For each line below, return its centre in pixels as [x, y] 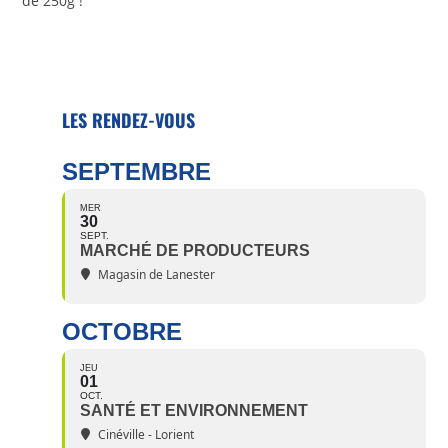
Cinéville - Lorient [146, 435]
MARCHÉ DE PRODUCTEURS [195, 251]
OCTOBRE [122, 332]
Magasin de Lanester [157, 275]
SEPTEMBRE [137, 172]
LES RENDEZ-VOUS [129, 120]
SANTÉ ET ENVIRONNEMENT [194, 411]
